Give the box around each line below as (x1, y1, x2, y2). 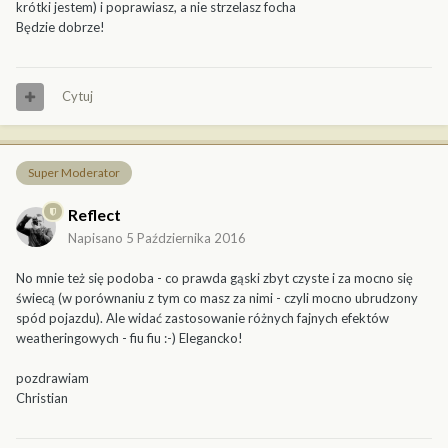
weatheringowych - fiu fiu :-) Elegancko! (16, 329, 243, 346)
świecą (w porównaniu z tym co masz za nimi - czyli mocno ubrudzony (16, 289, 418, 306)
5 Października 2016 (126, 229, 246, 246)
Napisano (68, 229, 126, 246)
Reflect (68, 204, 121, 224)
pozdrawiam (16, 369, 89, 386)
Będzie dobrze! (16, 19, 105, 36)
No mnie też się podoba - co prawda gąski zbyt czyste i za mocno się (16, 269, 413, 286)
